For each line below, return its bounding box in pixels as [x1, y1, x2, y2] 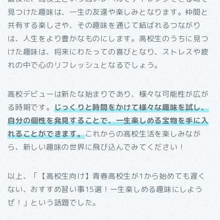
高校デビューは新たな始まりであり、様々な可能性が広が [7, 88, 209, 99]
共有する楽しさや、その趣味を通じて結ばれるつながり [7, 20, 201, 30]
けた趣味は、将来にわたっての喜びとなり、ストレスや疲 [7, 46, 209, 57]
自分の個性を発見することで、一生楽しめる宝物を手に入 [7, 115, 209, 126]
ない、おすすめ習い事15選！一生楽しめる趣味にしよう [7, 184, 203, 194]
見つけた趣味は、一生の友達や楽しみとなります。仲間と [7, 6, 209, 17]
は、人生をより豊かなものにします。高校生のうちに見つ [7, 33, 209, 44]
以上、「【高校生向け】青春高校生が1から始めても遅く [7, 170, 206, 181]
